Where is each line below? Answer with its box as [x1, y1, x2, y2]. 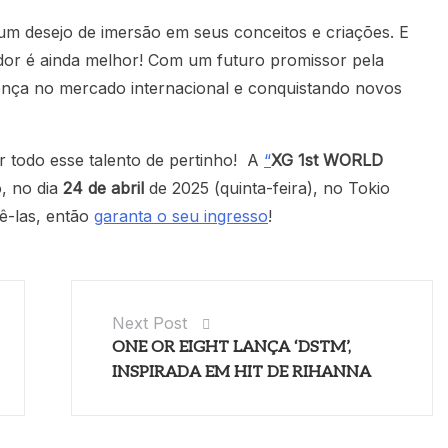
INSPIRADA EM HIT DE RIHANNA [112, 363, 372, 383]
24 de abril [63, 178, 144, 199]
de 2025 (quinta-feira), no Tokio [144, 178, 390, 199]
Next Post [112, 313, 188, 334]
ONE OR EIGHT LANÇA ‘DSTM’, [112, 338, 352, 358]
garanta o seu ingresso [94, 206, 268, 227]
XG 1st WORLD [271, 150, 383, 171]
